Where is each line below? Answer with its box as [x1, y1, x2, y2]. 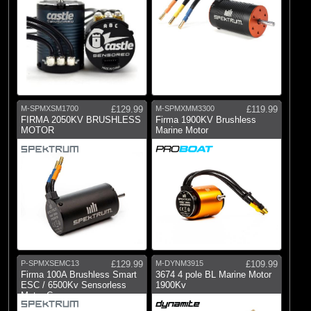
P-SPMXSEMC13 [21, 258, 79, 267]
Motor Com [21, 289, 65, 301]
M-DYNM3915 [155, 258, 203, 267]
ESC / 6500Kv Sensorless [21, 279, 126, 290]
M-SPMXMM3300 [155, 103, 215, 112]
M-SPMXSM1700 [21, 103, 78, 112]
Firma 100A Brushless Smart [21, 269, 137, 280]
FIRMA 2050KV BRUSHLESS [21, 114, 141, 125]
